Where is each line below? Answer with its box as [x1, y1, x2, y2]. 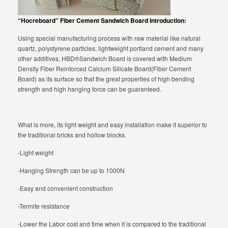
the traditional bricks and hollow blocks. [18, 130, 127, 139]
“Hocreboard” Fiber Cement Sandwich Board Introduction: [18, 16, 187, 25]
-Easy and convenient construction [18, 184, 113, 192]
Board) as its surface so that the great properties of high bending [18, 74, 195, 83]
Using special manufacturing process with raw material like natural [18, 34, 201, 42]
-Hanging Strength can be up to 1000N [18, 166, 125, 175]
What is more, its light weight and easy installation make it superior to [18, 120, 208, 129]
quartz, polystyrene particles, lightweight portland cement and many [18, 44, 204, 52]
